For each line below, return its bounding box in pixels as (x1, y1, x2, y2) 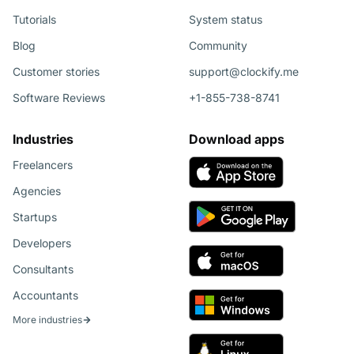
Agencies (13, 184, 61, 198)
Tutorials (13, 13, 56, 27)
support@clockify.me (189, 65, 299, 79)
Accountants (13, 288, 78, 303)
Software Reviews (13, 91, 105, 105)
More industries (13, 314, 82, 326)
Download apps (189, 131, 284, 148)
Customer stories (13, 65, 100, 79)
